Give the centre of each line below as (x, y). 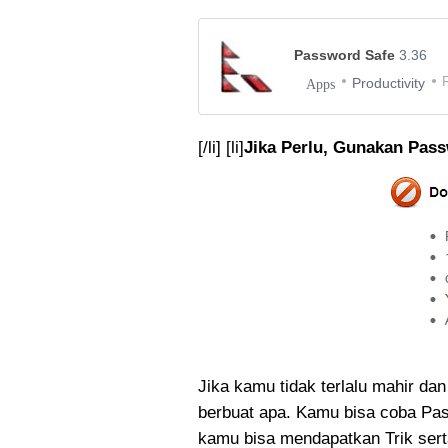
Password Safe (346, 55)
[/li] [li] (221, 147)
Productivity (388, 83)
